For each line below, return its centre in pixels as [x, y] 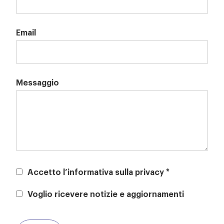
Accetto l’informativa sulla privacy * [99, 171]
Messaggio [38, 82]
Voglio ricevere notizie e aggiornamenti [106, 193]
